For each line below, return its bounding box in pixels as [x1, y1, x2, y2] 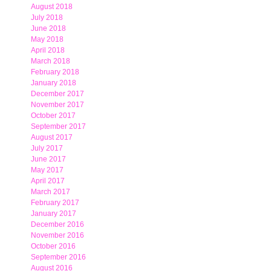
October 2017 [31, 111, 76, 120]
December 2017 [31, 90, 84, 98]
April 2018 [31, 46, 65, 54]
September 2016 [31, 253, 86, 261]
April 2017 [31, 177, 65, 185]
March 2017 [31, 188, 70, 196]
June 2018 [31, 24, 66, 33]
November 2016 [31, 231, 84, 240]
